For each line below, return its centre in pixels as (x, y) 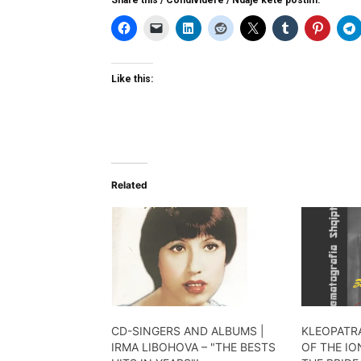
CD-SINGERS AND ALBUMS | (188, 331)
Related (129, 185)
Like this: (132, 79)
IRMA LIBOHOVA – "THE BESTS (193, 347)
